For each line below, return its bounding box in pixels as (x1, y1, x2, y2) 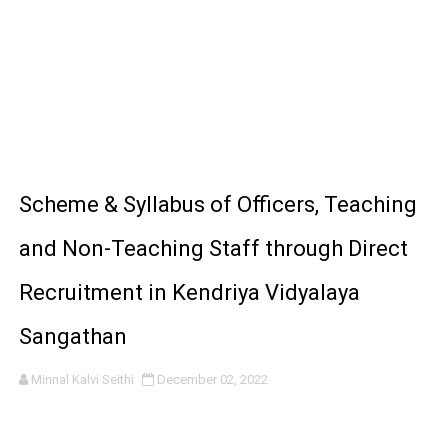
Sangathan (18, 324, 127, 349)
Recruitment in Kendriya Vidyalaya (18, 280, 360, 305)
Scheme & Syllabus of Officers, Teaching (18, 192, 417, 217)
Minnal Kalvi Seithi (30, 372, 134, 387)
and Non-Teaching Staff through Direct (18, 236, 408, 261)
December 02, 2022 (156, 372, 268, 387)
